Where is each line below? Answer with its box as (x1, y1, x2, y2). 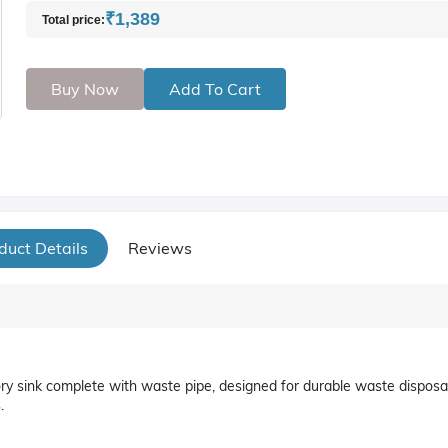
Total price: (41, 12, 105, 27)
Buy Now (50, 79, 119, 99)
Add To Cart (168, 79, 261, 99)
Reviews (128, 238, 192, 258)
